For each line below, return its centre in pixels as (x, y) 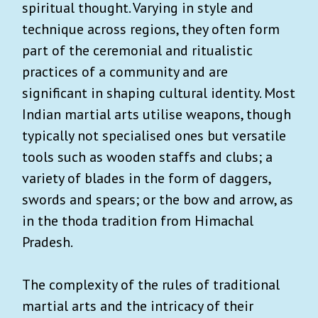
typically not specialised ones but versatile (154, 135)
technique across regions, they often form (151, 29)
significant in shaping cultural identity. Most (159, 93)
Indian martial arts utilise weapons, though (157, 114)
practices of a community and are (125, 71)
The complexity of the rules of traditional (151, 284)
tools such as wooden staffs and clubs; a (147, 157)
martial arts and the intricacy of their (138, 306)
